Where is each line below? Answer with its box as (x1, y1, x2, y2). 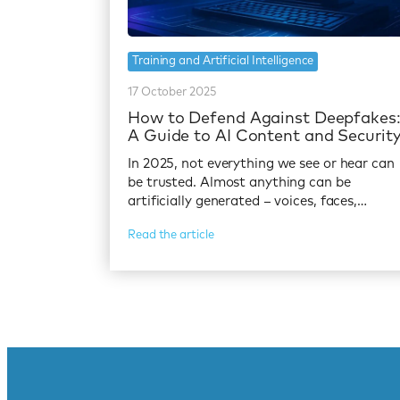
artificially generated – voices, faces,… (128, 194, 367, 208)
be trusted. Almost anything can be (128, 175, 351, 189)
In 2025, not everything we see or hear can (128, 156, 395, 171)
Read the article (128, 229, 214, 241)
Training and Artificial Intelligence (132, 54, 314, 67)
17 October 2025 (128, 86, 217, 98)
